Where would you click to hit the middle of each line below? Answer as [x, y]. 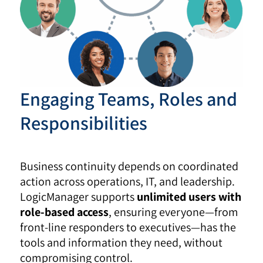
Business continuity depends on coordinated [129, 166]
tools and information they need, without [122, 243]
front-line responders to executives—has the [128, 227]
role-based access [65, 212]
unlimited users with [189, 197]
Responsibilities [84, 123]
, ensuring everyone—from [174, 212]
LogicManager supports [79, 197]
